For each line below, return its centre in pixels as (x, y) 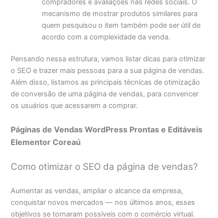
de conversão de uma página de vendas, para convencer (105, 94)
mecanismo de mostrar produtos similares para (120, 13)
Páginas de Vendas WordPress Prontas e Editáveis (107, 129)
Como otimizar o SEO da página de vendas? (104, 167)
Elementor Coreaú (46, 142)
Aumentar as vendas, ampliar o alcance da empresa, (97, 191)
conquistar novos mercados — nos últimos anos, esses (103, 202)
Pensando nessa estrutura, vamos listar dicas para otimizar (108, 59)
